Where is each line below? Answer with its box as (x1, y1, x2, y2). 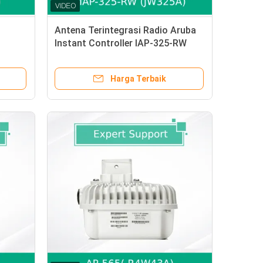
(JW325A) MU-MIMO (55, 50, 143, 62)
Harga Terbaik (110, 74, 166, 83)
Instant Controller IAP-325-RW (55, 38, 187, 49)
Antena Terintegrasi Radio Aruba (55, 25, 196, 36)
